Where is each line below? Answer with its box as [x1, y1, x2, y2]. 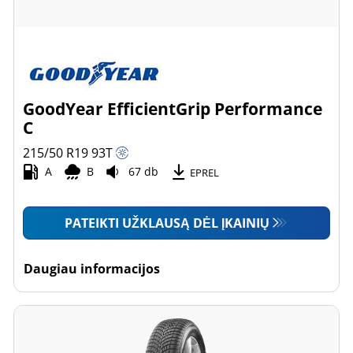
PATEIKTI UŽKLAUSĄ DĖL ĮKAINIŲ [65, 214, 270, 232]
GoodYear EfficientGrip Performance [23, 97, 323, 120]
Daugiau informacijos [24, 259, 161, 277]
